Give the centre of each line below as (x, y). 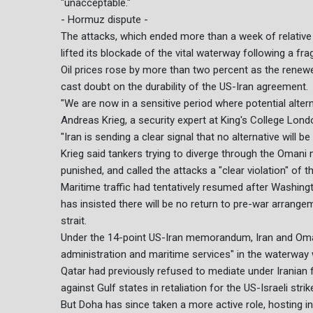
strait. (74, 221)
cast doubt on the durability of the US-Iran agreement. (184, 87)
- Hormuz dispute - (104, 20)
